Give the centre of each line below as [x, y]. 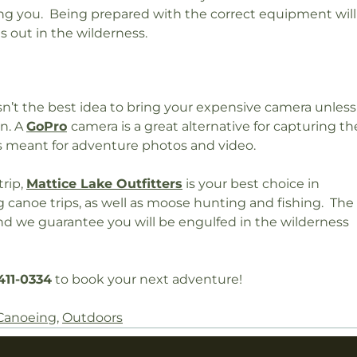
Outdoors [92, 317]
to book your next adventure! [147, 279]
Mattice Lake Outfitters [104, 183]
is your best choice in [251, 183]
